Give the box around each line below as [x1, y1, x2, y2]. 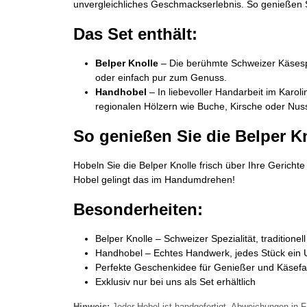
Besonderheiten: [73, 200, 203, 219]
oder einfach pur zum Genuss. [95, 72, 227, 84]
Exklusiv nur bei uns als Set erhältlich [95, 276, 256, 288]
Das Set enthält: [73, 25, 197, 44]
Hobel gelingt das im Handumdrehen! [73, 174, 235, 186]
